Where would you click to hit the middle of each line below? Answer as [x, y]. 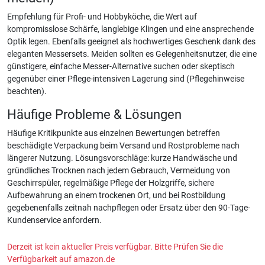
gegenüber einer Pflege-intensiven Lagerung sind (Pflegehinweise [126, 79]
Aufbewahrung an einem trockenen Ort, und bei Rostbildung [116, 195]
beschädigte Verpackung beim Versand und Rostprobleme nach [123, 146]
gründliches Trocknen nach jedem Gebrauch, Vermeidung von [119, 171]
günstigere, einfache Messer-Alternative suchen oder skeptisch [121, 67]
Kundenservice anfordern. [54, 220]
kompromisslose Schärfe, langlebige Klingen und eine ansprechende [130, 29]
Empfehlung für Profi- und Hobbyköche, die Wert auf [102, 17]
